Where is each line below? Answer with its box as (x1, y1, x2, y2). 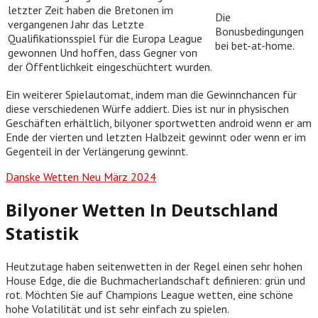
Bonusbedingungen (215, 24, 304, 39)
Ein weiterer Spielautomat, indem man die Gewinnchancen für (6, 87, 297, 102)
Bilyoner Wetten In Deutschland (6, 198, 278, 222)
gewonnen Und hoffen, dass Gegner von (8, 45, 197, 60)
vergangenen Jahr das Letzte (8, 17, 144, 32)
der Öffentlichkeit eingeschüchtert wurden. (8, 60, 212, 75)
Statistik (6, 221, 79, 246)
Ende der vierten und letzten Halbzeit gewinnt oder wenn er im (6, 130, 306, 145)
